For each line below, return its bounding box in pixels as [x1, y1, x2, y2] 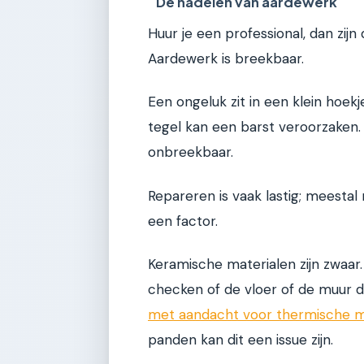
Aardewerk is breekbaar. [148, 49, 304, 67]
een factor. [148, 211, 218, 230]
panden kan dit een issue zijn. [148, 330, 333, 349]
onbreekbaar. [148, 143, 233, 162]
